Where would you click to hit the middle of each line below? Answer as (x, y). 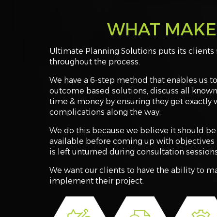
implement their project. (97, 181)
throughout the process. (95, 62)
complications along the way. (105, 112)
